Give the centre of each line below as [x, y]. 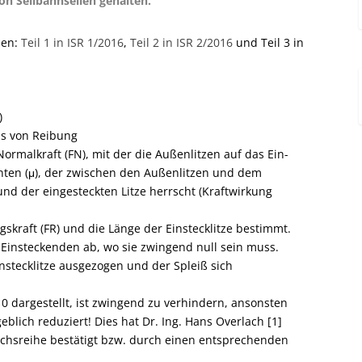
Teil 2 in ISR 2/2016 [181, 43]
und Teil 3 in [268, 43]
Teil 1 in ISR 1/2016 [72, 43]
